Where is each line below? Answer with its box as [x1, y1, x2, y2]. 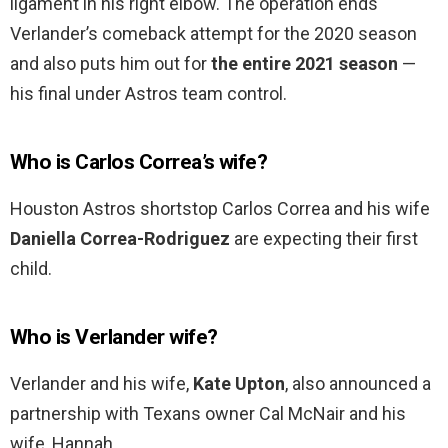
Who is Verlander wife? [10, 325, 218, 350]
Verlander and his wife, [10, 373, 193, 395]
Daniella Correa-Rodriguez [10, 228, 230, 250]
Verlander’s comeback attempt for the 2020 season [10, 23, 417, 45]
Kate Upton [193, 373, 285, 395]
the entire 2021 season [211, 53, 398, 75]
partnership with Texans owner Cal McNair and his [10, 403, 406, 425]
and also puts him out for [10, 53, 211, 75]
